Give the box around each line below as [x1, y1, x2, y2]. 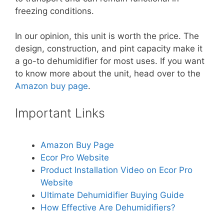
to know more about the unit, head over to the [15, 68, 200, 78]
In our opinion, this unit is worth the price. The [15, 31, 199, 41]
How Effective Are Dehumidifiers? [40, 202, 175, 212]
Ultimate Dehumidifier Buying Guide [40, 190, 184, 200]
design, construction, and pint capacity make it [15, 43, 202, 53]
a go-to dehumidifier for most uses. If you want [15, 56, 204, 66]
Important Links [15, 105, 105, 120]
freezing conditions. [15, 5, 94, 16]
